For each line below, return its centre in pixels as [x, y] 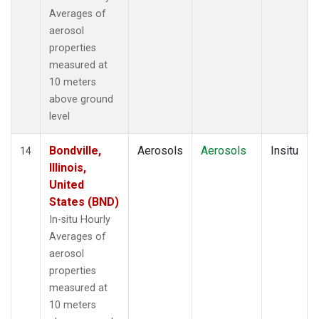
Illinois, [68, 167]
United [67, 184]
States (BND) [84, 202]
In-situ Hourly [80, 219]
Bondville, [75, 150]
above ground [81, 99]
